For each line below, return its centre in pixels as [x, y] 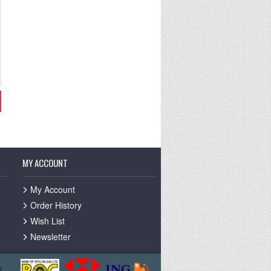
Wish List [47, 221]
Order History [56, 205]
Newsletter [51, 237]
